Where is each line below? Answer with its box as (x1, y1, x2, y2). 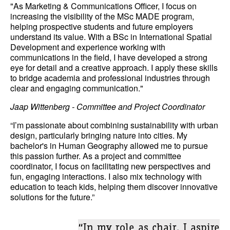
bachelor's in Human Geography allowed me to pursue (10, 140, 208, 151)
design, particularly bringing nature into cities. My (10, 129, 187, 141)
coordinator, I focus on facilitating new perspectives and (10, 160, 210, 172)
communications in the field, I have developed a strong (10, 51, 207, 63)
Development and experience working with (10, 41, 165, 53)
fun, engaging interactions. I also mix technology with (10, 170, 202, 182)
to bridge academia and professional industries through (10, 72, 210, 84)
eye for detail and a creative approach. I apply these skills (10, 62, 218, 73)
